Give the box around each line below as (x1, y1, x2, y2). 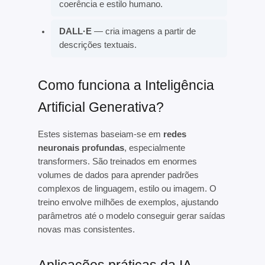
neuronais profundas (37, 143, 124, 153)
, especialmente (124, 143, 185, 153)
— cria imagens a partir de (92, 27, 196, 37)
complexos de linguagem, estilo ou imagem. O (37, 184, 216, 194)
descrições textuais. (59, 40, 137, 50)
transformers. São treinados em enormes (37, 157, 197, 167)
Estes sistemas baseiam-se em (37, 130, 163, 140)
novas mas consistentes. (37, 225, 135, 235)
